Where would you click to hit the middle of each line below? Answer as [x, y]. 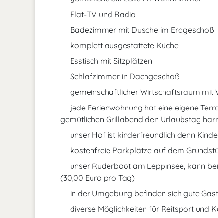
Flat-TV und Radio [102, 14]
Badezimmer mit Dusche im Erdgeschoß [141, 30]
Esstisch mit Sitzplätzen [110, 61]
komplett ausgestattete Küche [123, 45]
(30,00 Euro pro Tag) [98, 178]
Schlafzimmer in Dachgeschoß [124, 76]
